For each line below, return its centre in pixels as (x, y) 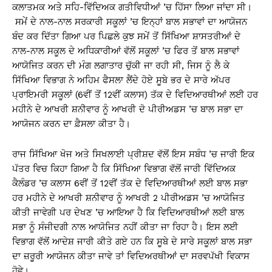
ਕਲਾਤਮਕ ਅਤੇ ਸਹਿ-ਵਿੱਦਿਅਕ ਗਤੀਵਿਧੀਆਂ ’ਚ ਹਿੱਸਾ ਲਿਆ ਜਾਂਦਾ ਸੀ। (132, 7)
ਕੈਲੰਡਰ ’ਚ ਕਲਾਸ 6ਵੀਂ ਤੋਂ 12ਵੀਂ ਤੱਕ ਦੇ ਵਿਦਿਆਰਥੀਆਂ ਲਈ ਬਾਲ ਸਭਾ (130, 183)
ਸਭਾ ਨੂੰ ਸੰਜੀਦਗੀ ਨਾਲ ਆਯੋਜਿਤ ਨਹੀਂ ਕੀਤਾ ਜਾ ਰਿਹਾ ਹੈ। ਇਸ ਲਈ (125, 227)
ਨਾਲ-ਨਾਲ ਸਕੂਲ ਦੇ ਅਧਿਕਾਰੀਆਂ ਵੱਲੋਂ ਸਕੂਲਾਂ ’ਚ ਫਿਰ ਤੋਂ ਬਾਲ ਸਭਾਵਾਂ (126, 51)
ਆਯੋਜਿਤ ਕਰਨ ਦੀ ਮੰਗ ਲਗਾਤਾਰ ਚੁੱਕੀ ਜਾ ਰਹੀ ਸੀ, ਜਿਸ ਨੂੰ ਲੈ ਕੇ (121, 66)
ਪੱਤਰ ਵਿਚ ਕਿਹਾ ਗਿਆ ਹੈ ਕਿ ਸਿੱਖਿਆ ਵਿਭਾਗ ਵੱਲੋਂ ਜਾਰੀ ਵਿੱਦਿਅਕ (124, 169)
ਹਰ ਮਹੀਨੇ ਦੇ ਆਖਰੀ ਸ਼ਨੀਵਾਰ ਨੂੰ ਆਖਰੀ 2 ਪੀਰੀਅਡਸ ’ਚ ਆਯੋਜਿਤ (128, 198)
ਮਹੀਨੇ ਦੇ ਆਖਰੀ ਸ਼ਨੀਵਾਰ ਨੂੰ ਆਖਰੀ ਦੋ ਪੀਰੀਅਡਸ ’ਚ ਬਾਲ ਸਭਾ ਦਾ (127, 109)
